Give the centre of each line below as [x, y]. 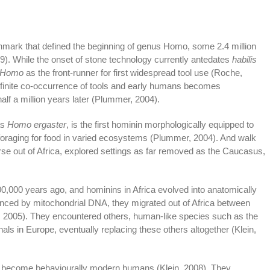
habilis [244, 59]
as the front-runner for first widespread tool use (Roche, [133, 72]
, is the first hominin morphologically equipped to [160, 124]
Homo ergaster [36, 124]
